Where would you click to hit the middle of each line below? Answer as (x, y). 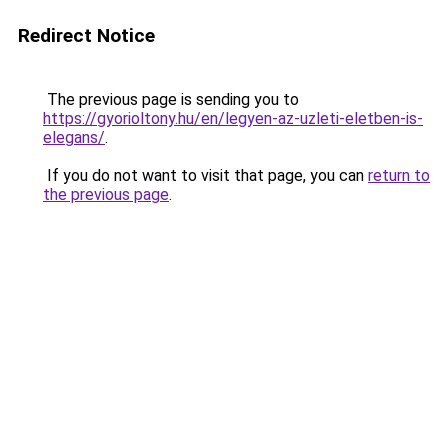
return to (399, 175)
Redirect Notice (86, 35)
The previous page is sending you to (171, 99)
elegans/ (74, 137)
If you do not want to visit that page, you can (205, 175)
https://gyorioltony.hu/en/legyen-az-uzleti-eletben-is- (233, 118)
